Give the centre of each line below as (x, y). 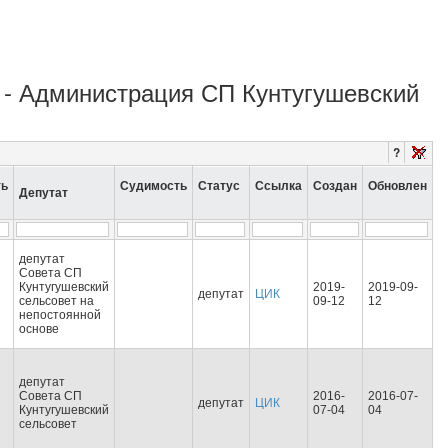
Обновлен (397, 186)
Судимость (153, 186)
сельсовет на (56, 301)
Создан (335, 186)
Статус (219, 186)
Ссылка (278, 186)
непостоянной (60, 315)
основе (39, 329)
